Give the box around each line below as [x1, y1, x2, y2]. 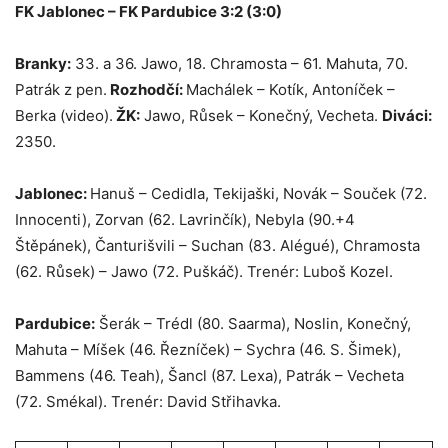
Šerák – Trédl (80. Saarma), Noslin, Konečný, [95, 314, 411, 334]
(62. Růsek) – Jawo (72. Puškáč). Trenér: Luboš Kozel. [15, 262, 393, 282]
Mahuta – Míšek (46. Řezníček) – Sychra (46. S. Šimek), [15, 340, 401, 360]
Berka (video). [15, 106, 113, 126]
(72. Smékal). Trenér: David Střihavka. [15, 392, 281, 412]
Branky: [15, 54, 71, 74]
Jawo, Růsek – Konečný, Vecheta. [140, 106, 382, 126]
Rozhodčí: [107, 80, 186, 100]
